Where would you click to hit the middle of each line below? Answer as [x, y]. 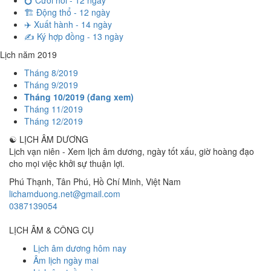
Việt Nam [163, 181]
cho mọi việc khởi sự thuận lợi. [67, 163]
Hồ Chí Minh [117, 181]
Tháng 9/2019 [51, 85]
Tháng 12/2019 [54, 121]
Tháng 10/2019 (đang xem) [79, 97]
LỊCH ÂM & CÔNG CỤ [51, 230]
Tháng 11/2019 [54, 109]
